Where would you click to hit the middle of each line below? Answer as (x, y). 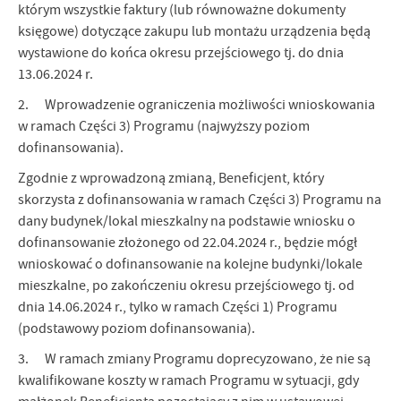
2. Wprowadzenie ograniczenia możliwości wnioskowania (196, 105)
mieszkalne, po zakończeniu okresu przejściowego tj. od (186, 286)
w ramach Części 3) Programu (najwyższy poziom (164, 127)
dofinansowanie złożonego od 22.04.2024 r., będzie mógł (188, 243)
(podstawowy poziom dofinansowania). (137, 329)
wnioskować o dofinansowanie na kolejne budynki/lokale (190, 264)
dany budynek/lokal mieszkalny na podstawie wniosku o (187, 222)
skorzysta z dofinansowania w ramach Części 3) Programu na (200, 200)
